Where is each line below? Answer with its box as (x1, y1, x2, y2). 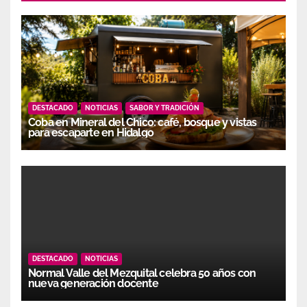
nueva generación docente (28, 276, 158, 290)
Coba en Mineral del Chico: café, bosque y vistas (28, 115, 257, 129)
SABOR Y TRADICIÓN (130, 103, 199, 112)
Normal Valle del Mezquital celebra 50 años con (28, 266, 256, 280)
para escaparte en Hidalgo (28, 125, 153, 139)
